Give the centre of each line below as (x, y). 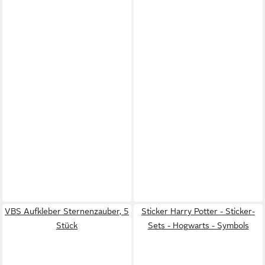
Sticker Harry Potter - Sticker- (198, 211)
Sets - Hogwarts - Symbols (198, 225)
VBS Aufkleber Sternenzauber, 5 (67, 211)
